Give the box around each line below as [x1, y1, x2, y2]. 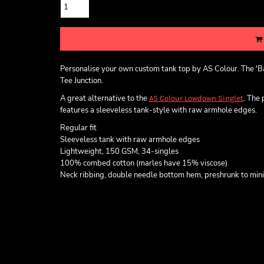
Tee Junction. [60, 75, 103, 86]
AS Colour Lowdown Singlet [149, 94, 243, 103]
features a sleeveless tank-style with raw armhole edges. [60, 105, 257, 115]
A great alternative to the [60, 93, 149, 104]
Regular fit [60, 123, 97, 133]
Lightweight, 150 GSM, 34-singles [60, 146, 179, 157]
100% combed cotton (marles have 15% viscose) [60, 158, 227, 169]
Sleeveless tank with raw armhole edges [60, 134, 200, 145]
